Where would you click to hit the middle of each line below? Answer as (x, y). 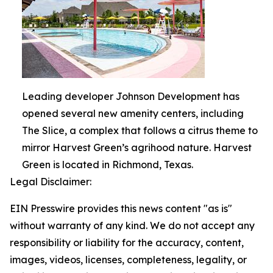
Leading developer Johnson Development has (131, 96)
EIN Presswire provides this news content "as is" (121, 208)
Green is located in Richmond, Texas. (108, 164)
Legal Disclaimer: (51, 181)
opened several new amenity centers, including (133, 113)
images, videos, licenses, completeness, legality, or (128, 259)
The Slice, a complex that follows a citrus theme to (140, 130)
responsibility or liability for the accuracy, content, (127, 242)
